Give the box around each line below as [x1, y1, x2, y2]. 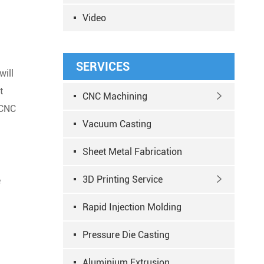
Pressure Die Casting [82, 229, 170, 240]
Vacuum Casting [82, 118, 151, 130]
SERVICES [76, 60, 130, 74]
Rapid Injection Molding [82, 202, 181, 213]
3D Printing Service [82, 174, 163, 185]
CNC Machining [82, 91, 147, 102]
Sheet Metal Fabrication [82, 146, 182, 157]
